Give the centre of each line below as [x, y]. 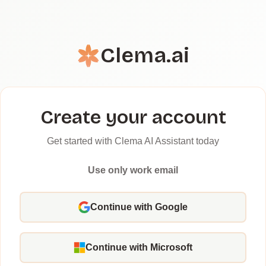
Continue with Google [139, 207]
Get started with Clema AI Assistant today [133, 141]
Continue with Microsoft [139, 247]
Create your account [133, 117]
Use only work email [133, 170]
